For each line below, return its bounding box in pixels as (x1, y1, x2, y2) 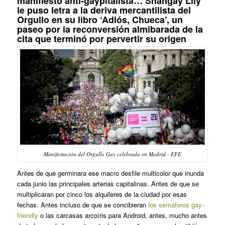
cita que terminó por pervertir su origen (17, 32, 186, 46)
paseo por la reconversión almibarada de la (17, 23, 203, 36)
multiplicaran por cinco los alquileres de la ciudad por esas (17, 189, 187, 199)
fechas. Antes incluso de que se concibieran (17, 200, 148, 210)
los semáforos (148, 200, 191, 210)
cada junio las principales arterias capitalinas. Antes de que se (17, 179, 199, 189)
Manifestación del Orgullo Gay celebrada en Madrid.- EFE (43, 150, 181, 158)
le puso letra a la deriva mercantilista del (17, 4, 191, 17)
